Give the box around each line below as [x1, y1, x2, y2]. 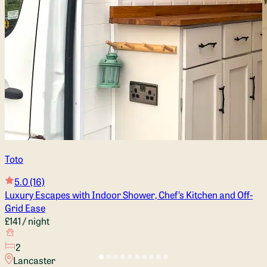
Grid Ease [5, 200, 45, 214]
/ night [21, 213, 49, 227]
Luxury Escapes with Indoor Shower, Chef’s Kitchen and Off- [5, 187, 253, 201]
